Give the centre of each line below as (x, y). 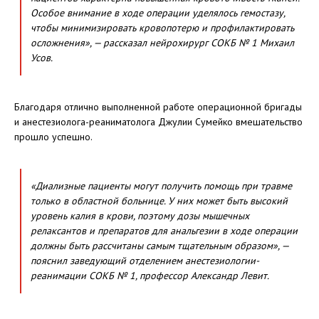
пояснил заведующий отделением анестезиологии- (145, 260)
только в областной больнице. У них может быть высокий (159, 200)
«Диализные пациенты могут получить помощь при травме (161, 185)
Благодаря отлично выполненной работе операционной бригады (158, 106)
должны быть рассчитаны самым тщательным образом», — (159, 245)
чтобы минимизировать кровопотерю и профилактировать (162, 27)
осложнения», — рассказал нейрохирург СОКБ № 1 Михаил (162, 42)
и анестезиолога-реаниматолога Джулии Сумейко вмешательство (158, 121)
